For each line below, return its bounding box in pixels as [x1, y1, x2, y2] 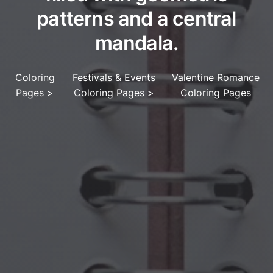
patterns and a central [37, 7, 236, 31]
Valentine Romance [171, 71, 260, 84]
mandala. [94, 31, 179, 55]
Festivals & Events [72, 71, 155, 84]
